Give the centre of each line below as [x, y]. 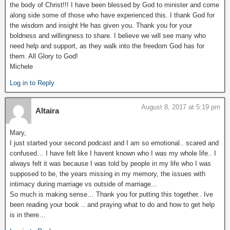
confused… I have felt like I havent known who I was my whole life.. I [113, 153]
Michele [21, 66]
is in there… [28, 215]
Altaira [47, 111]
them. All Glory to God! [44, 56]
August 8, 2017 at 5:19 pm [181, 107]
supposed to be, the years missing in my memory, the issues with [108, 174]
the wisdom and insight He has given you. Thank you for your [101, 25]
